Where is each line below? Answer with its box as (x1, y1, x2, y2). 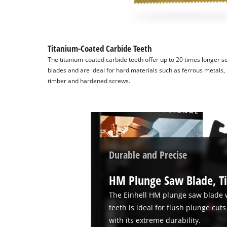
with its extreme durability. (109, 215, 201, 225)
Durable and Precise (109, 147, 187, 162)
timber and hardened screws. (48, 77, 131, 85)
